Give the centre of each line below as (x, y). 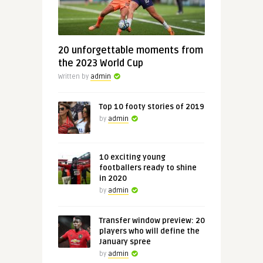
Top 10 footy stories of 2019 (151, 107)
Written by (74, 76)
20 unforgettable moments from (130, 50)
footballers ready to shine (148, 168)
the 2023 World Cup (100, 63)
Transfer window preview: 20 (152, 220)
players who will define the (149, 231)
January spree (125, 242)
